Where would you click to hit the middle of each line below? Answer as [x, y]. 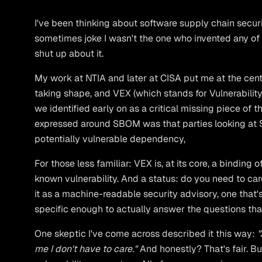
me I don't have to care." [86, 249]
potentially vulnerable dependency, [110, 139]
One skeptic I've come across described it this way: [146, 234]
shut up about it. [69, 54]
